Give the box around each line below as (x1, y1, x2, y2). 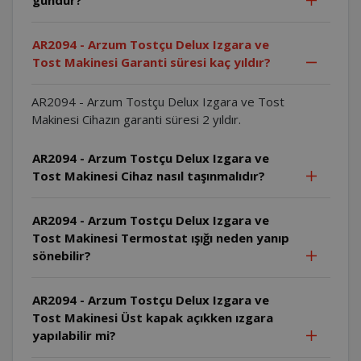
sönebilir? (31, 247, 91, 263)
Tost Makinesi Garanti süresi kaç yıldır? (31, 53, 271, 70)
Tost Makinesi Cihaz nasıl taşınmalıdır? (31, 167, 265, 184)
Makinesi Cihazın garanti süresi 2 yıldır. (31, 110, 241, 127)
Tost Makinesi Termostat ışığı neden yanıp (31, 229, 289, 246)
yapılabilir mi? (31, 326, 116, 343)
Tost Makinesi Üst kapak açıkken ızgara (31, 309, 273, 326)
